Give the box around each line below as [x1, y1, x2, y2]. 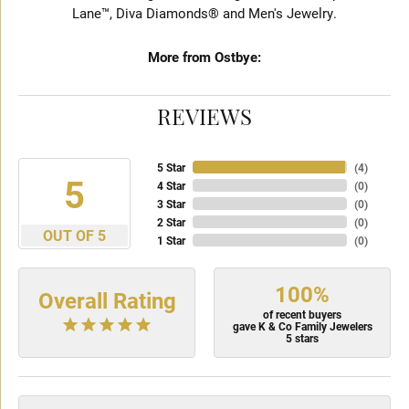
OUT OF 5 [42, 225, 106, 245]
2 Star [156, 215, 185, 229]
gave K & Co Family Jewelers [232, 319, 372, 333]
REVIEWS [157, 109, 252, 131]
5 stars [286, 330, 319, 345]
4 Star [156, 178, 185, 193]
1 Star [156, 233, 185, 247]
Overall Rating [37, 286, 176, 315]
